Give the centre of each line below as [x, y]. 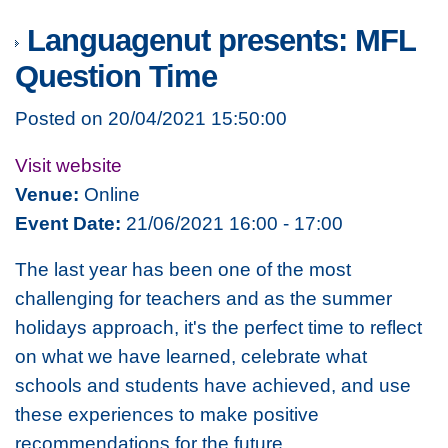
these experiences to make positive [167, 414]
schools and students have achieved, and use [213, 385]
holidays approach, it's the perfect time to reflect [218, 327]
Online [109, 193]
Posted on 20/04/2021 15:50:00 [151, 118]
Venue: [47, 193]
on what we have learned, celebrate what [191, 356]
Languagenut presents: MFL [217, 41]
